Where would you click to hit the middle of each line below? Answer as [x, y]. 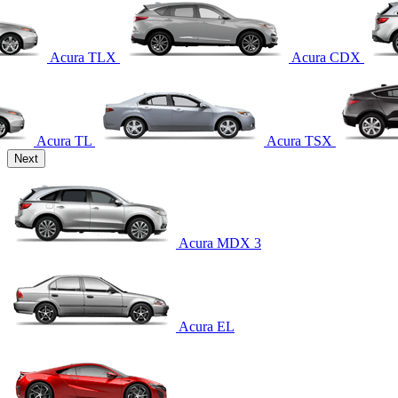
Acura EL [207, 326]
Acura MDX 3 [220, 243]
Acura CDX [326, 57]
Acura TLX [83, 57]
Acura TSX [299, 140]
